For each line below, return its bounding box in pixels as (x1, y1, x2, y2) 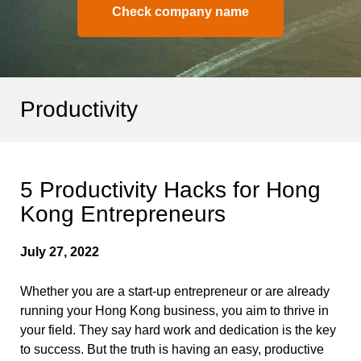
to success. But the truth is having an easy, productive (20, 342, 324, 356)
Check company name (112, 5, 249, 19)
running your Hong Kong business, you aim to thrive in (20, 303, 329, 317)
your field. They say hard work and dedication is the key (20, 322, 336, 337)
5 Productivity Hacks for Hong (20, 176, 321, 202)
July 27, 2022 (20, 244, 99, 259)
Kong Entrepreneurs (20, 201, 226, 226)
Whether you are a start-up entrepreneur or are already (20, 284, 330, 298)
